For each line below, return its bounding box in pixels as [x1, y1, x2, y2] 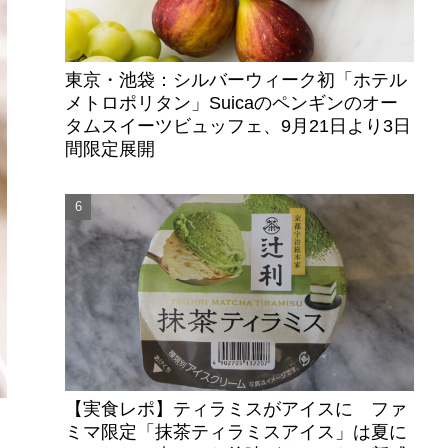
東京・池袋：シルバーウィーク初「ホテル [65, 70, 408, 91]
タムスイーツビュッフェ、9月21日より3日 [65, 116, 412, 137]
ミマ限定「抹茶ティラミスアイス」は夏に [65, 421, 408, 442]
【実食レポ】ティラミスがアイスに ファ [65, 398, 408, 419]
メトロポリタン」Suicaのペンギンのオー [65, 93, 399, 114]
